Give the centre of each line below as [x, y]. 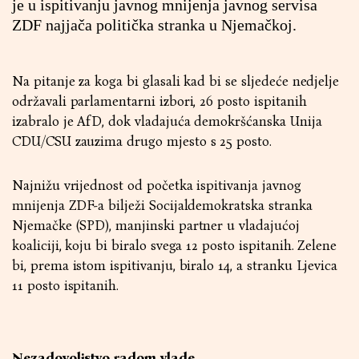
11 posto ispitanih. [66, 286]
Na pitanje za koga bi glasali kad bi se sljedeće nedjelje [176, 81]
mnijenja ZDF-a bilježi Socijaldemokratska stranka [162, 206]
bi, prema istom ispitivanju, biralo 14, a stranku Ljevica [175, 266]
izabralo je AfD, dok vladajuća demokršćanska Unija [167, 121]
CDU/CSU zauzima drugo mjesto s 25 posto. [142, 141]
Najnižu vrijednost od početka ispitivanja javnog [157, 186]
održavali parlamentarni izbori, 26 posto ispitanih [159, 101]
